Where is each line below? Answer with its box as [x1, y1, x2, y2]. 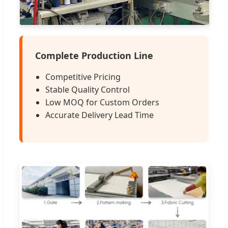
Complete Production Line [35, 49, 153, 62]
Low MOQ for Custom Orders [45, 97, 159, 108]
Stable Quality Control [45, 84, 130, 96]
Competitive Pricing [45, 71, 121, 83]
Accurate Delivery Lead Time [45, 109, 154, 121]
